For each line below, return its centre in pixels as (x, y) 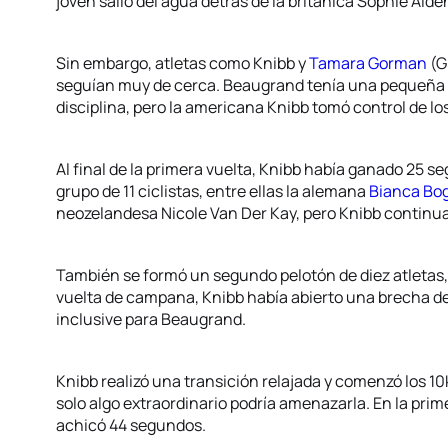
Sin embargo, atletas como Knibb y (182, 63)
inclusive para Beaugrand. (151, 319)
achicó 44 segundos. (131, 425)
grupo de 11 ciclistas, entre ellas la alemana (212, 191)
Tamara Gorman (368, 63)
